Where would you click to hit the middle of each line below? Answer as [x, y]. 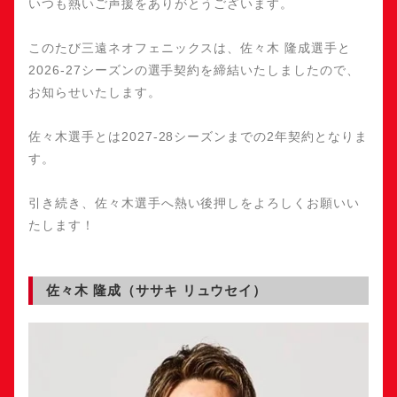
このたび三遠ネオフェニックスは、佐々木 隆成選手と [190, 48]
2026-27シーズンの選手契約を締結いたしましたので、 [194, 70]
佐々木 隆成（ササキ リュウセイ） [157, 290]
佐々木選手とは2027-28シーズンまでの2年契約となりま [198, 136]
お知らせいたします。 [95, 92]
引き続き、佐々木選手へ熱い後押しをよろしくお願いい [195, 203]
